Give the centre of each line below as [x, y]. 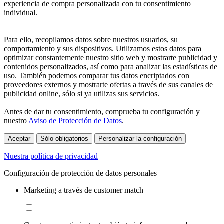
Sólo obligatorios [64, 138]
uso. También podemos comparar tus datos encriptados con [97, 75]
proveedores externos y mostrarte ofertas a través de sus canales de [108, 84]
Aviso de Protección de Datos [75, 120]
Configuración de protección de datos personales [80, 173]
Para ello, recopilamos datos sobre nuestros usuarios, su [91, 39]
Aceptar [19, 138]
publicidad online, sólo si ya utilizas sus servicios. [82, 93]
